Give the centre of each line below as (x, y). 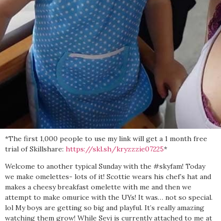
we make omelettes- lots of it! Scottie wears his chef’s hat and (108, 177)
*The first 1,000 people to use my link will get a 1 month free (106, 138)
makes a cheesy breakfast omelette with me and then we (98, 187)
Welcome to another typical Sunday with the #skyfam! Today (105, 166)
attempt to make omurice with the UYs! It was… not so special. (109, 198)
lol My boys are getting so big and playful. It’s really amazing (105, 208)
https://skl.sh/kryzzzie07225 (114, 149)
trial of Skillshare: (34, 149)
